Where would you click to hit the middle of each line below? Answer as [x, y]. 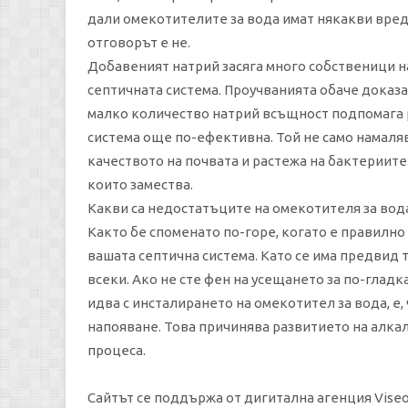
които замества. [140, 184]
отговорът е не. [139, 42]
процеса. [117, 350]
